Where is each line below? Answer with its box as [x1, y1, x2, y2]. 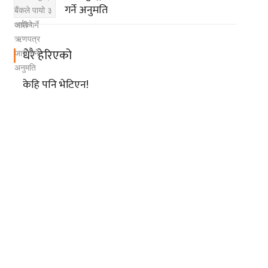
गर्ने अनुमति [64, 1, 108, 20]
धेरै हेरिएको [22, 45, 72, 66]
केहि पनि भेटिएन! [22, 76, 89, 95]
